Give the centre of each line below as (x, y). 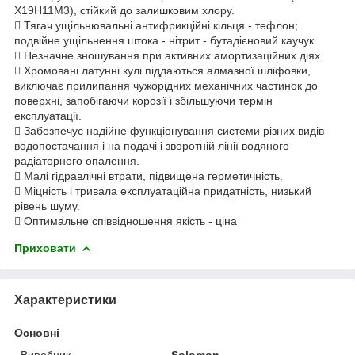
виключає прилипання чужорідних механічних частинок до (166, 85)
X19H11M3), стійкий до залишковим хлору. (124, 10)
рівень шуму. (47, 206)
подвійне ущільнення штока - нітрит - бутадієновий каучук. (166, 40)
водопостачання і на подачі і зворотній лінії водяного (152, 145)
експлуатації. (48, 115)
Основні (37, 332)
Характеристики (65, 300)
